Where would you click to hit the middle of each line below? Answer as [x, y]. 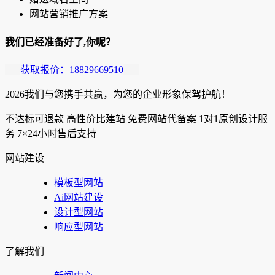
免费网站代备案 [162, 118]
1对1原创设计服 [233, 118]
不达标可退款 [34, 118]
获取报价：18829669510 [72, 69]
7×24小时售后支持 [57, 133]
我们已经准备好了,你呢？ [60, 42]
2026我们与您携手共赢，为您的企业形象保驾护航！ [118, 94]
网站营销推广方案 [69, 14]
